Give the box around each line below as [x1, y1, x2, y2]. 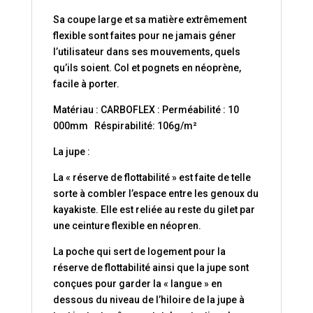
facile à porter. [52, 78, 119, 90]
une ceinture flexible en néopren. [52, 220, 201, 232]
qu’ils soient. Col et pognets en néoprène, [52, 62, 241, 74]
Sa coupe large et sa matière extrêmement [52, 14, 247, 26]
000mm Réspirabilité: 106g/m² [52, 120, 197, 132]
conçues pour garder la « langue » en [52, 278, 222, 290]
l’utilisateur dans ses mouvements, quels [52, 46, 240, 58]
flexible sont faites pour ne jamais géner [52, 30, 236, 42]
